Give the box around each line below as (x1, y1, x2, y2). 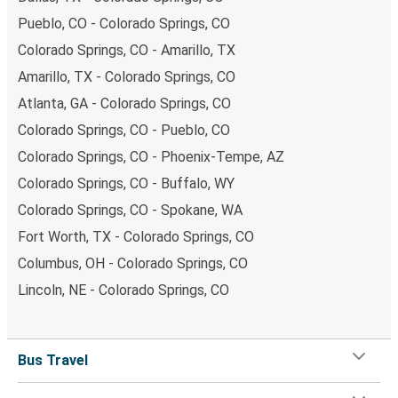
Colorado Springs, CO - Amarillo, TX (18, 41, 235, 59)
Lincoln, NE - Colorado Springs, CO (18, 281, 229, 298)
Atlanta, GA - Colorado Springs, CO (18, 94, 231, 112)
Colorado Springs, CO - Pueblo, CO (18, 121, 230, 139)
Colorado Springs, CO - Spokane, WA (18, 201, 243, 219)
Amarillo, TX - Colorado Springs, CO (18, 68, 235, 85)
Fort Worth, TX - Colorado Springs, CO (18, 227, 254, 245)
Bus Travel (18, 351, 88, 369)
